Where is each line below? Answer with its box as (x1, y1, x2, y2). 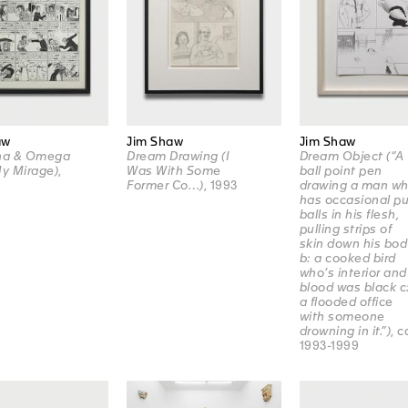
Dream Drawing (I (127, 149, 230, 164)
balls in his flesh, (299, 208, 400, 222)
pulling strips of (299, 222, 393, 237)
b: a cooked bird (299, 251, 396, 266)
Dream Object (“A (299, 149, 404, 164)
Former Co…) (127, 178, 204, 193)
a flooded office (299, 295, 393, 310)
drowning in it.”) (299, 324, 392, 339)
